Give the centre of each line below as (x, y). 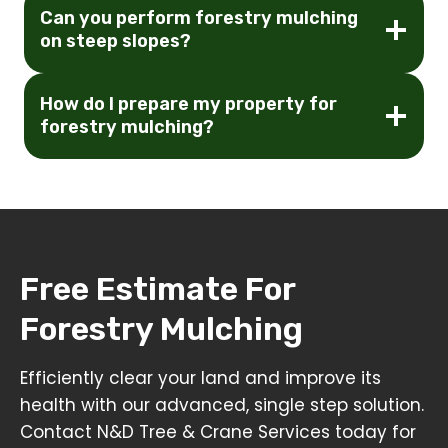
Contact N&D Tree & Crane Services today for (218, 431)
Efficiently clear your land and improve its (200, 377)
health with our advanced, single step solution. (222, 404)
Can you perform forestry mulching (199, 17)
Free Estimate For (157, 288)
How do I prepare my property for (188, 103)
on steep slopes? (115, 40)
